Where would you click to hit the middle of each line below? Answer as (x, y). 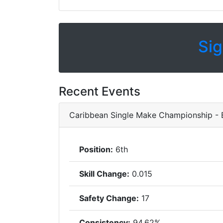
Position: (96, 149)
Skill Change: (104, 174)
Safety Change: (109, 198)
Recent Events (100, 91)
